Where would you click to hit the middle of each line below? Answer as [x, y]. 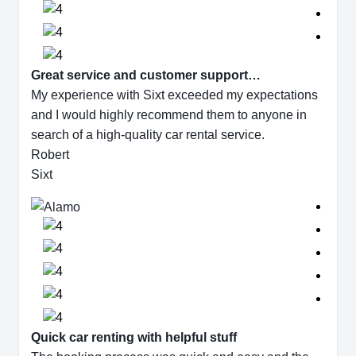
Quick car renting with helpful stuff [134, 338]
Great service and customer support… [146, 75]
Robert [50, 155]
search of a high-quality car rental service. [148, 135]
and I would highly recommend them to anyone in [169, 115]
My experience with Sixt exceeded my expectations [174, 95]
